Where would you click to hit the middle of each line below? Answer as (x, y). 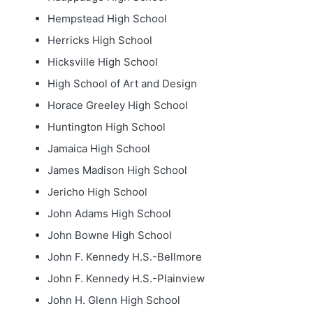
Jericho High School (97, 192)
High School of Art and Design (122, 83)
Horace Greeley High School (117, 105)
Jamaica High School (99, 148)
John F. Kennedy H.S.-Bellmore (124, 257)
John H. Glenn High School (114, 300)
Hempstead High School (107, 19)
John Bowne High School (109, 235)
